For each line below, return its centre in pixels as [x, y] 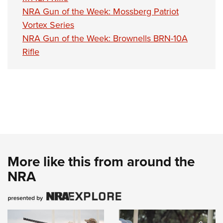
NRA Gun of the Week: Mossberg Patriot [101, 12]
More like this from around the [101, 162]
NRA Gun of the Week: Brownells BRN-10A [105, 39]
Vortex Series [48, 25]
